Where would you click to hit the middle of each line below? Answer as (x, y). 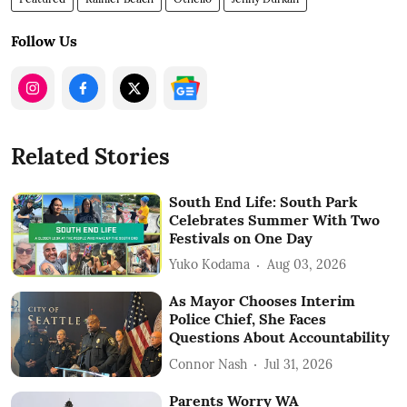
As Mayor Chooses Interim (263, 301)
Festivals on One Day (241, 238)
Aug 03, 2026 (307, 265)
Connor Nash (208, 364)
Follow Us (44, 40)
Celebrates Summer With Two (275, 219)
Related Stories (90, 156)
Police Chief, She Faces (248, 319)
